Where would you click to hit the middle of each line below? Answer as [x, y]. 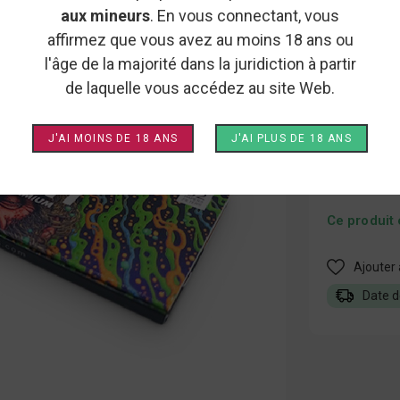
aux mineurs [105, 16]
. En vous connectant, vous [245, 16]
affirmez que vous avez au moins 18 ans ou [200, 40]
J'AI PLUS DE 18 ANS [292, 138]
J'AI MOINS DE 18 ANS [113, 138]
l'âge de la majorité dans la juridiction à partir [200, 64]
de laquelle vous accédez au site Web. [200, 88]
